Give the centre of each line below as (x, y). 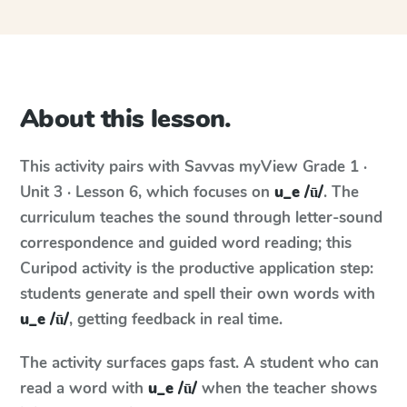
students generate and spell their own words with (198, 294)
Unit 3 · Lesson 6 (79, 192)
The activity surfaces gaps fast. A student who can (199, 363)
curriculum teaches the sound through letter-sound (201, 218)
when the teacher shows (287, 388)
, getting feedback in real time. (176, 319)
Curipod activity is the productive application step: (197, 268)
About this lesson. (126, 119)
